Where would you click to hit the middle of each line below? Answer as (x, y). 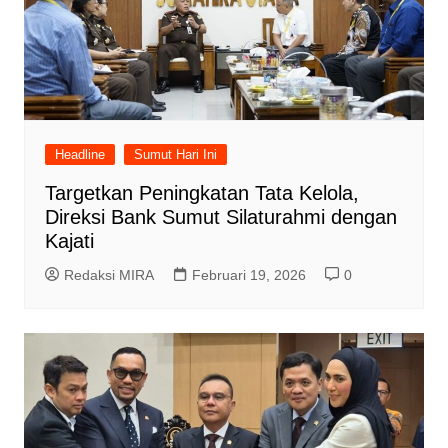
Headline (79, 154)
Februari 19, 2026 (248, 274)
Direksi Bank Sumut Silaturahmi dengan (220, 216)
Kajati (69, 240)
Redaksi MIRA (108, 274)
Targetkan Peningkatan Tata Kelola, (201, 192)
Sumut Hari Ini (175, 154)
